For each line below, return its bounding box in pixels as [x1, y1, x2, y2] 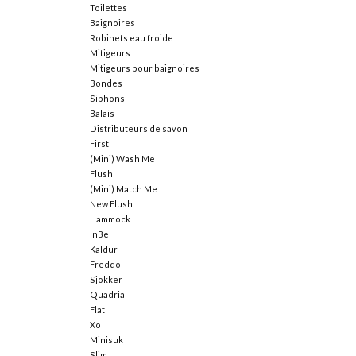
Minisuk [89, 335, 123, 346]
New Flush [89, 199, 133, 210]
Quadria [89, 289, 125, 300]
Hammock [89, 214, 130, 225]
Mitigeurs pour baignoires [89, 63, 199, 74]
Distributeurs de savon [89, 123, 188, 134]
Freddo [89, 259, 121, 270]
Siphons [89, 93, 125, 104]
